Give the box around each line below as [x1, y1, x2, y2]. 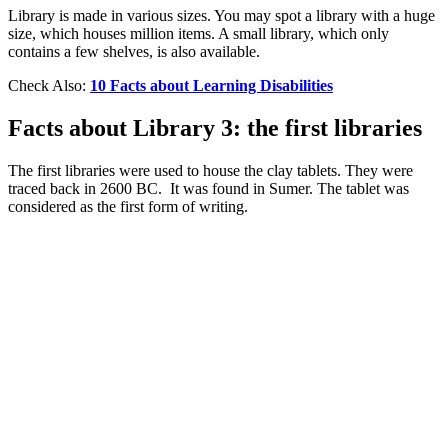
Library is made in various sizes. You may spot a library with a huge [8, 6, 435, 24]
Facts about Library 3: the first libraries [8, 114, 422, 141]
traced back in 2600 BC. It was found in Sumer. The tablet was [8, 179, 409, 197]
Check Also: [8, 76, 90, 94]
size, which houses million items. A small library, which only [8, 24, 389, 42]
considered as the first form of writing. [8, 197, 248, 215]
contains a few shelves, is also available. [8, 42, 260, 60]
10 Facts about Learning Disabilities [90, 76, 333, 94]
